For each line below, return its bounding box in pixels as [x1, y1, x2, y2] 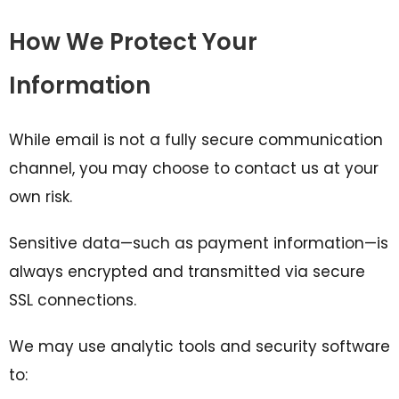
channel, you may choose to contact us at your [9, 158, 379, 179]
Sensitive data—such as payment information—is [9, 232, 388, 254]
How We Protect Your [9, 26, 257, 58]
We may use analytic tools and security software [9, 336, 390, 357]
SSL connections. [9, 289, 136, 311]
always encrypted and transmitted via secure [9, 261, 365, 282]
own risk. [9, 186, 72, 208]
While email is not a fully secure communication [9, 129, 383, 151]
